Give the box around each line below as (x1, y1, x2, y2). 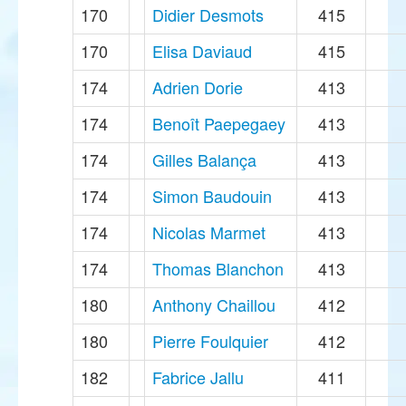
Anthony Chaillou (152, 293, 275, 317)
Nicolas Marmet (152, 220, 266, 245)
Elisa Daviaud (152, 39, 252, 63)
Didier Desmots (152, 3, 264, 27)
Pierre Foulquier (152, 329, 268, 353)
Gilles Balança (152, 148, 256, 172)
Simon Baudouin (152, 184, 272, 208)
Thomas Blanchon (152, 256, 284, 281)
